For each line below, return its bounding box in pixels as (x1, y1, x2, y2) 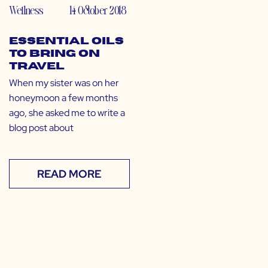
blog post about (9, 121, 74, 135)
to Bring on (9, 49, 100, 59)
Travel (9, 62, 65, 72)
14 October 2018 (69, 2, 126, 18)
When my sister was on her (9, 77, 119, 90)
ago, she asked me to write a (9, 106, 125, 120)
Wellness (9, 2, 43, 18)
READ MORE (37, 167, 102, 181)
